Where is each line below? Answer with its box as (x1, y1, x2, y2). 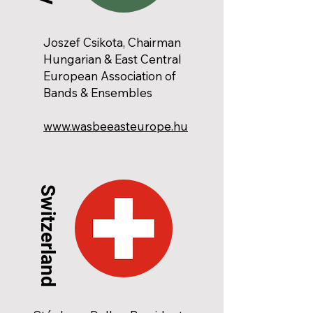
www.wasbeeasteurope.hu (43, 119, 188, 134)
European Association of (43, 68, 176, 84)
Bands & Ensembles (43, 85, 152, 101)
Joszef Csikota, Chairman (43, 35, 181, 50)
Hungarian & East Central (43, 52, 182, 67)
